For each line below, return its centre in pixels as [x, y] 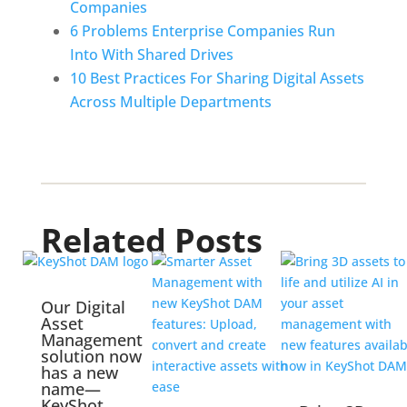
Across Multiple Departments [170, 101]
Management [91, 339]
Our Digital [83, 307]
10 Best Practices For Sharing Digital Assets [217, 78]
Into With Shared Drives [151, 54]
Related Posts [151, 240]
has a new [79, 372]
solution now [91, 356]
